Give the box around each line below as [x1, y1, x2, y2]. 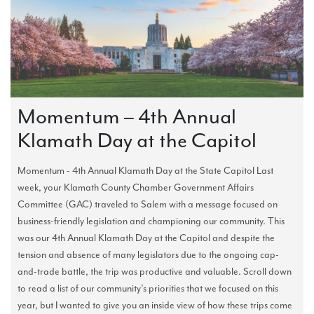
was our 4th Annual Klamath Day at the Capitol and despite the [18, 232, 275, 245]
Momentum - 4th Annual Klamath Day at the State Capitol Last [18, 165, 273, 177]
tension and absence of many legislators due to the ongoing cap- [18, 249, 279, 261]
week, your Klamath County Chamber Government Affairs [18, 182, 254, 194]
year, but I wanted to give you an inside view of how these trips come [18, 299, 292, 312]
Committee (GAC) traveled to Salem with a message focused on [18, 198, 278, 211]
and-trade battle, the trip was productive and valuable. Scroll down [18, 266, 292, 278]
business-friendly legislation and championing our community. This [18, 215, 285, 228]
